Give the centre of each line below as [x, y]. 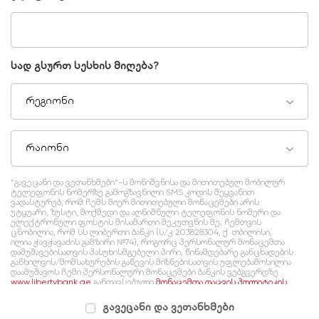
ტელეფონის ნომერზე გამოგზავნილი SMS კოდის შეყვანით [132, 193]
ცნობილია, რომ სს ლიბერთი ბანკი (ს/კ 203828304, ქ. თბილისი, [141, 232]
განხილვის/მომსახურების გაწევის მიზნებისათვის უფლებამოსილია [151, 262]
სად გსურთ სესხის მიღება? [85, 66]
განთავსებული [124, 282]
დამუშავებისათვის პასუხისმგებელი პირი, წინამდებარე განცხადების [152, 252]
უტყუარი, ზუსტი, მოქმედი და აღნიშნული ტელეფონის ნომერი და [146, 213]
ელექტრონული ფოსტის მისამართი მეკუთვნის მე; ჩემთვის [136, 223]
